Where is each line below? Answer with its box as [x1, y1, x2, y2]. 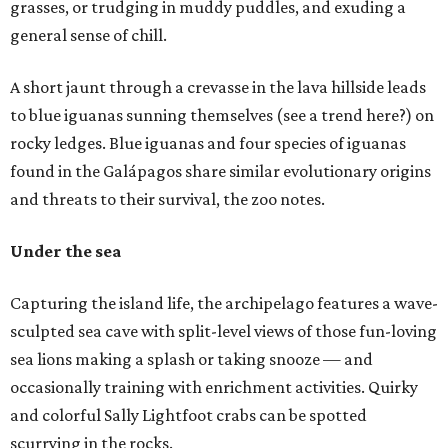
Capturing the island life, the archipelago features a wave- [10, 293, 438, 314]
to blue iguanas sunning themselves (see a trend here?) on [10, 105, 434, 126]
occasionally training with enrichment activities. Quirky [10, 377, 418, 398]
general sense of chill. [10, 25, 167, 46]
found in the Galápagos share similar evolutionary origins [10, 161, 431, 182]
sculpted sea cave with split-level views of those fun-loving [10, 321, 437, 342]
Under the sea [10, 241, 122, 262]
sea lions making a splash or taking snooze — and [10, 349, 373, 370]
